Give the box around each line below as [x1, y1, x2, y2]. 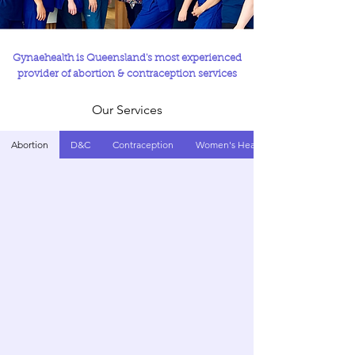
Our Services [91, 102, 162, 117]
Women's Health [196, 139, 266, 151]
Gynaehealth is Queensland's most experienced [12, 53, 242, 63]
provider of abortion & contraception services [17, 69, 237, 79]
